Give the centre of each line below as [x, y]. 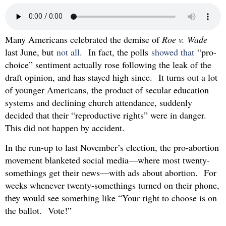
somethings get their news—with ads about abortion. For [111, 173]
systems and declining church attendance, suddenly [99, 102]
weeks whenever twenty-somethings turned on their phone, [112, 185]
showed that [173, 52]
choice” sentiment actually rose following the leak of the [108, 64]
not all [68, 52]
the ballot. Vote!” [38, 211]
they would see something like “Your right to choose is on [111, 198]
